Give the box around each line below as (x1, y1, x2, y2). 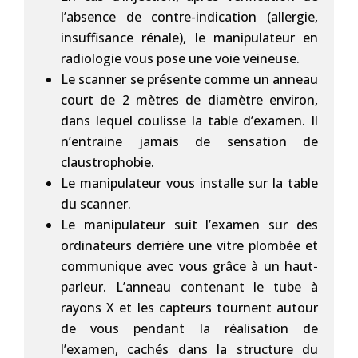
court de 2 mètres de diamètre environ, (61, 91, 318, 109)
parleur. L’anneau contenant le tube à (61, 278, 318, 296)
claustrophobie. (61, 153, 154, 171)
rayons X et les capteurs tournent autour (61, 299, 318, 316)
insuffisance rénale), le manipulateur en (61, 29, 318, 46)
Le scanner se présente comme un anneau (61, 70, 318, 88)
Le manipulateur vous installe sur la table (61, 174, 318, 192)
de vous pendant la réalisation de (61, 320, 318, 337)
